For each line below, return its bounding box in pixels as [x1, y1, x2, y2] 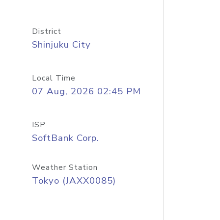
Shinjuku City [31, 38, 91, 51]
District [31, 26, 61, 37]
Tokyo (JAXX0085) [31, 174, 116, 187]
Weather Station [31, 162, 98, 173]
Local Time [31, 73, 76, 83]
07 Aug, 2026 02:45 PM [31, 85, 141, 98]
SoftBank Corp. [31, 132, 99, 144]
